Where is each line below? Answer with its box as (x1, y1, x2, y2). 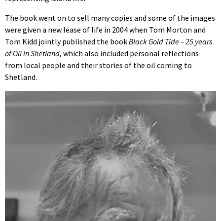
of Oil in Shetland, (5, 48, 62, 59)
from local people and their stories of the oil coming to (5, 60, 192, 71)
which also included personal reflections (62, 48, 199, 59)
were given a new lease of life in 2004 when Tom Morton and (5, 25, 206, 35)
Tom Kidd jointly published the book (5, 37, 127, 47)
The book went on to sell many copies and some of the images (5, 13, 215, 23)
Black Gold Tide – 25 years (127, 37, 212, 47)
